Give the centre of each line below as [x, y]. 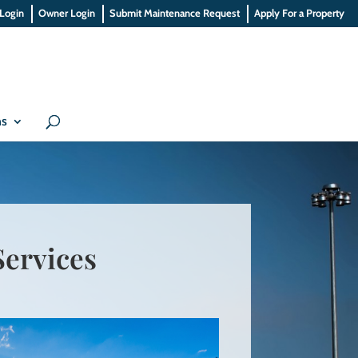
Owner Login [67, 12]
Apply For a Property [300, 12]
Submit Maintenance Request [175, 12]
